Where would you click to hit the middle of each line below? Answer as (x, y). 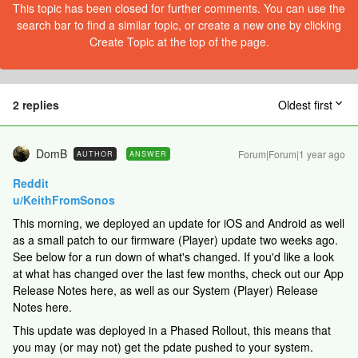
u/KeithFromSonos (64, 200)
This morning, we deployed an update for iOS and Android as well (179, 223)
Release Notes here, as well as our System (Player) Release (165, 290)
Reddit (31, 183)
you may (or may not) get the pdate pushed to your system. (163, 347)
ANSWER (148, 154)
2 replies (36, 105)
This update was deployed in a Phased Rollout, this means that (172, 330)
